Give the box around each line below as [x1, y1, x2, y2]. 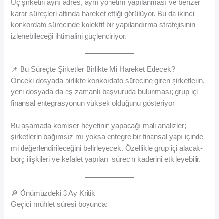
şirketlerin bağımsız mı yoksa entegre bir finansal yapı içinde [11, 133, 204, 141]
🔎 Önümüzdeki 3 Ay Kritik [11, 189, 96, 197]
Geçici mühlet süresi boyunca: [11, 200, 108, 208]
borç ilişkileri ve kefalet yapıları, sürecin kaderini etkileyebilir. [11, 155, 201, 164]
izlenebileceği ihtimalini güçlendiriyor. [11, 32, 127, 40]
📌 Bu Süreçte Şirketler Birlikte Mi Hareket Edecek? [11, 66, 175, 74]
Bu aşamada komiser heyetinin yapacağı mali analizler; [11, 122, 187, 130]
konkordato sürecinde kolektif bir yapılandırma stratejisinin [11, 21, 196, 29]
